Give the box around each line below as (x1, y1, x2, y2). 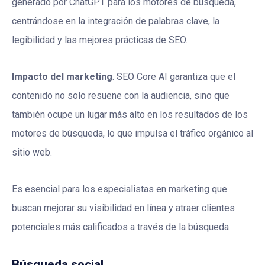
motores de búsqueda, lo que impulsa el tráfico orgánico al (12, 128, 253, 140)
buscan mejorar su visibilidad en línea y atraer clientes (12, 202, 235, 214)
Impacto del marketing (12, 71, 112, 83)
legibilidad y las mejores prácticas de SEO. (12, 34, 188, 46)
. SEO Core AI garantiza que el (112, 71, 235, 83)
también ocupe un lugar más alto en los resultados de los (12, 109, 248, 121)
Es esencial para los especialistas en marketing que (12, 183, 227, 195)
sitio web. (12, 147, 52, 159)
